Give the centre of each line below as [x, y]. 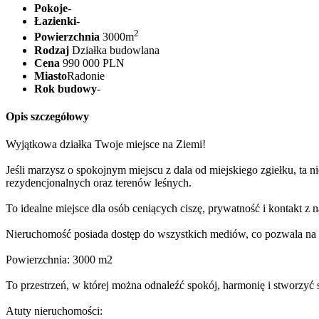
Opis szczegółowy [47, 116]
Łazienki [55, 21]
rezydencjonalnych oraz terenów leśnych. [99, 183]
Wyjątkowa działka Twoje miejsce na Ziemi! [106, 145]
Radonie [86, 75]
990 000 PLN [92, 63]
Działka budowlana [114, 50]
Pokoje [51, 9]
